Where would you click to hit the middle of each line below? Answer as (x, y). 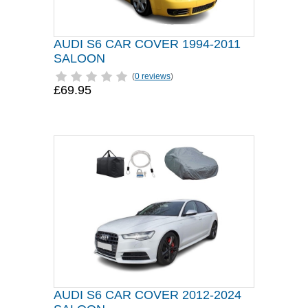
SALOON (79, 58)
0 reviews (153, 76)
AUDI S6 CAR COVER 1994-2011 (147, 44)
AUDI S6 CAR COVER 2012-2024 (147, 295)
